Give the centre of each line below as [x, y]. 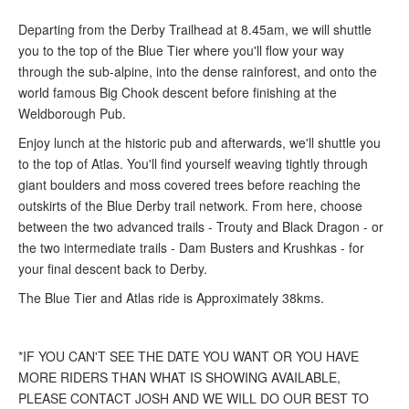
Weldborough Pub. [72, 113]
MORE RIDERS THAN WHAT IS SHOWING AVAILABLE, [179, 377]
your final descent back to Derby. [113, 268]
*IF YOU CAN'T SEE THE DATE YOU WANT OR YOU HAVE [189, 356]
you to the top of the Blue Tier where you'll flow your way [181, 50]
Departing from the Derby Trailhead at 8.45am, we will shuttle [195, 29]
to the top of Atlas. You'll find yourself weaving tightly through [193, 163]
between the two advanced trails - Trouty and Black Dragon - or [201, 226]
